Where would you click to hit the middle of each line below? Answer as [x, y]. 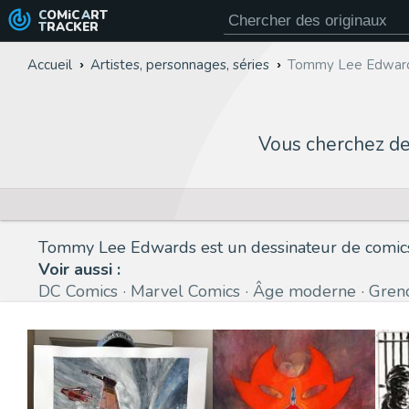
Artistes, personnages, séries [180, 65]
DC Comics [78, 291]
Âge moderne [304, 291]
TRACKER [72, 26]
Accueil [50, 65]
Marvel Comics [185, 291]
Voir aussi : [79, 269]
